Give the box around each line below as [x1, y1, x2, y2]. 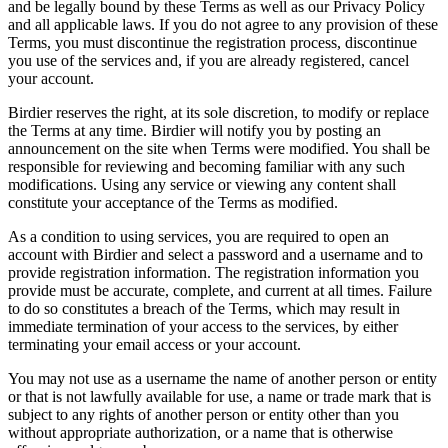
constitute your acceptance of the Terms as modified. [8, 193, 338, 211]
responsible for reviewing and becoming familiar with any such [8, 157, 405, 175]
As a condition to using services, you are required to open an [8, 227, 389, 245]
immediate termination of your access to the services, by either [8, 317, 398, 335]
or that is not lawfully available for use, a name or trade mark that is [8, 387, 431, 405]
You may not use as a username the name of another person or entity [8, 369, 437, 387]
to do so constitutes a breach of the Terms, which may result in [8, 299, 400, 317]
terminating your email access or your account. [8, 335, 301, 353]
